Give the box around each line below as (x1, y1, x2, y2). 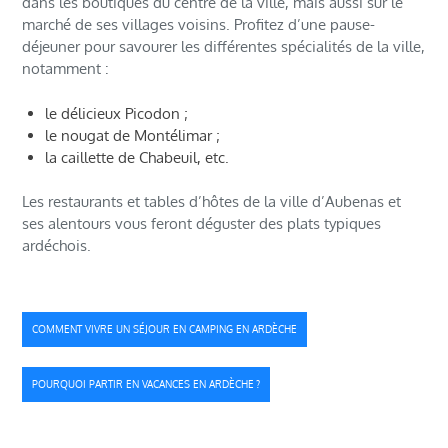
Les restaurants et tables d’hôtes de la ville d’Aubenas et (22, 192, 402, 212)
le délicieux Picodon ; (44, 103, 188, 123)
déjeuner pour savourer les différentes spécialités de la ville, (22, 37, 426, 57)
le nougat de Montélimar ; (44, 125, 220, 145)
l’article (21, 382, 123, 426)
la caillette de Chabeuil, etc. (44, 147, 229, 167)
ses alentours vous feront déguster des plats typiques (22, 214, 382, 234)
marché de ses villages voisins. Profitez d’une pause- (22, 15, 376, 35)
